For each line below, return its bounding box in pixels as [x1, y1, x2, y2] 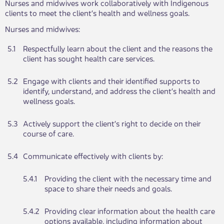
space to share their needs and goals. [44, 182, 172, 194]
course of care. [23, 127, 74, 139]
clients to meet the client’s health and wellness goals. [5, 6, 189, 18]
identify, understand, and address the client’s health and [23, 84, 215, 96]
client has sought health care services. [23, 52, 154, 64]
